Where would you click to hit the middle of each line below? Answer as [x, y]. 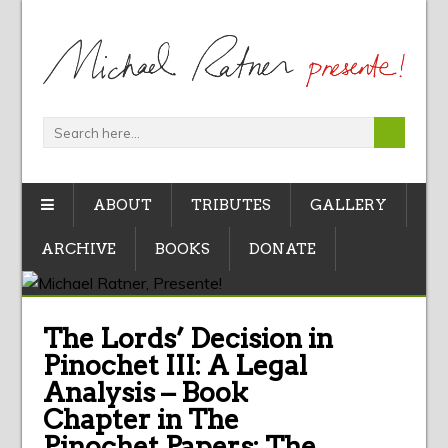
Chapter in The [140, 420]
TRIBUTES [231, 205]
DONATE [283, 249]
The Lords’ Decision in [187, 339]
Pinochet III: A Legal [174, 366]
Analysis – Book [145, 393]
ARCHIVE [79, 249]
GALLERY [349, 205]
